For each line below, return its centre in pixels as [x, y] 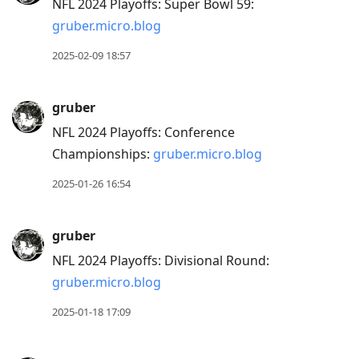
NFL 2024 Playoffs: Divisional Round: [161, 261]
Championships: [103, 154]
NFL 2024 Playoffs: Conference [143, 133]
